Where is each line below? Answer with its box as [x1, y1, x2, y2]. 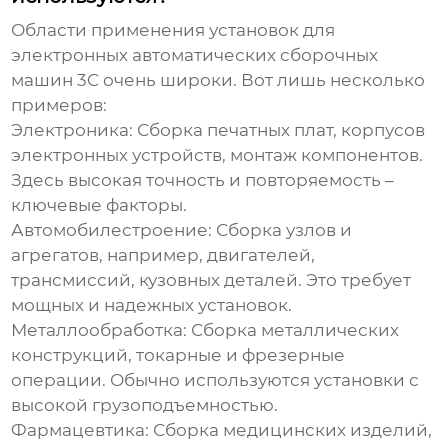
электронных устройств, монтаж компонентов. [11, 145, 424, 166]
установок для [209, 20, 336, 41]
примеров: [11, 95, 108, 116]
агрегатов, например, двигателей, [11, 245, 316, 266]
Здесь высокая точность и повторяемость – [11, 170, 395, 191]
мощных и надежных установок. [11, 295, 293, 316]
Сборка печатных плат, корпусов [133, 120, 426, 141]
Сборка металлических [187, 320, 400, 341]
